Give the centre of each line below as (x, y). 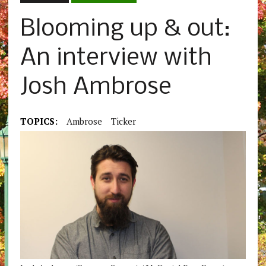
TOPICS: (39, 121)
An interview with (116, 59)
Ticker (123, 121)
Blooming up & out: (125, 30)
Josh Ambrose (96, 88)
